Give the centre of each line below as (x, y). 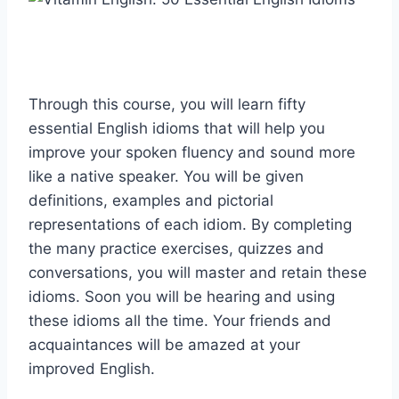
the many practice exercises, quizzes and (176, 249)
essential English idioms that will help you (177, 129)
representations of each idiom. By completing (190, 225)
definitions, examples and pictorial (151, 201)
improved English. (92, 369)
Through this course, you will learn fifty (167, 105)
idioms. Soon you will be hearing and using (182, 297)
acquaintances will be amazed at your (164, 345)
